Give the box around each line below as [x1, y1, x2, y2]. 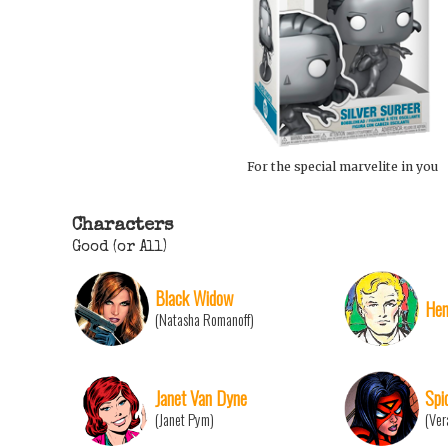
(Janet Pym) [155, 409, 214, 431]
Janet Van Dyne [155, 384, 247, 412]
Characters [72, 217, 173, 236]
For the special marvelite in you [246, 159, 438, 175]
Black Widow [155, 284, 233, 312]
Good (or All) [72, 240, 167, 257]
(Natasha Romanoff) [155, 309, 254, 331]
